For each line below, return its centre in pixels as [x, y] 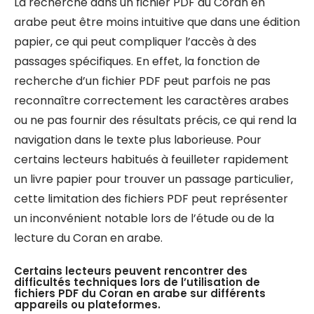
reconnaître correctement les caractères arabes [151, 101]
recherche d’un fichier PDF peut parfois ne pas [142, 81]
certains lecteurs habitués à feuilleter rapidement [151, 159]
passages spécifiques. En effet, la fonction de [137, 61]
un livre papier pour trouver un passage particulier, [153, 179]
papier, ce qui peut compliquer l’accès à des [135, 42]
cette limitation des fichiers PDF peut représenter [151, 199]
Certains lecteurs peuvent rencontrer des [131, 271]
